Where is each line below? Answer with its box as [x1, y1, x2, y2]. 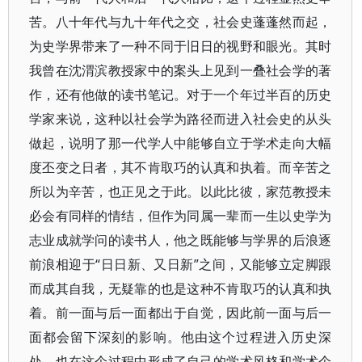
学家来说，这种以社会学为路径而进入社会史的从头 [29, 110, 332, 128]
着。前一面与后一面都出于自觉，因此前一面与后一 [29, 304, 332, 322]
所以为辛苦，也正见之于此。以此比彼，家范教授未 [29, 183, 332, 200]
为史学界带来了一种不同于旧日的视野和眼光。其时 [29, 37, 332, 55]
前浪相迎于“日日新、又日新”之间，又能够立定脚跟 [29, 255, 332, 273]
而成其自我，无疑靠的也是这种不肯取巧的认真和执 [29, 280, 332, 297]
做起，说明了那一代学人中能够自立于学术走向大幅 [29, 134, 332, 152]
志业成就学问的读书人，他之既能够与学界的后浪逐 [29, 231, 332, 249]
